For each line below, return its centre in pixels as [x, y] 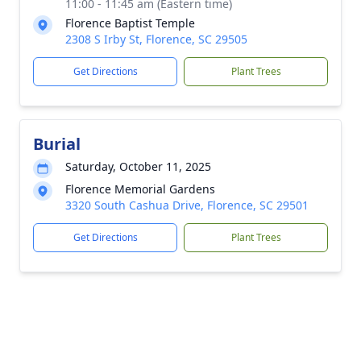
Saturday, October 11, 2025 [138, 166]
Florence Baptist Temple [130, 23]
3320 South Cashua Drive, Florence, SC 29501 [187, 205]
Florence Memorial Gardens [140, 189]
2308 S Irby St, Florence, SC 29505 [156, 39]
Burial [57, 144]
